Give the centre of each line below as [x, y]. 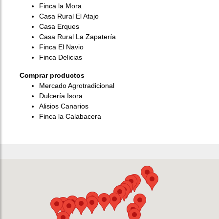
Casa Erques [59, 26]
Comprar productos [52, 75]
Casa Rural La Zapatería [77, 36]
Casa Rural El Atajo [69, 16]
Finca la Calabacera [70, 116]
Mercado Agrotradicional [77, 85]
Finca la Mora [60, 6]
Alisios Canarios [64, 106]
